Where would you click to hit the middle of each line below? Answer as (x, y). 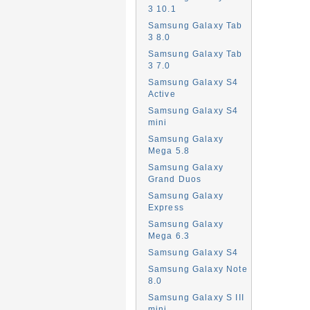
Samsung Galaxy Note (198, 269)
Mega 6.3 (168, 236)
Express (166, 207)
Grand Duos (175, 179)
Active (162, 94)
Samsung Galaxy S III (196, 297)
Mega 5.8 (168, 151)
